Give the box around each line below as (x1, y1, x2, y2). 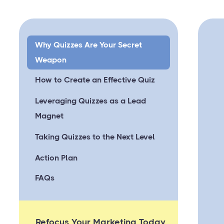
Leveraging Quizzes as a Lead (35, 95, 146, 105)
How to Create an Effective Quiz (35, 74, 155, 84)
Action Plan (35, 152, 77, 162)
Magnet (35, 110, 63, 120)
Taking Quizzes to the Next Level (35, 131, 155, 141)
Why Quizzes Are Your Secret (35, 39, 142, 49)
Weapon (35, 54, 66, 64)
